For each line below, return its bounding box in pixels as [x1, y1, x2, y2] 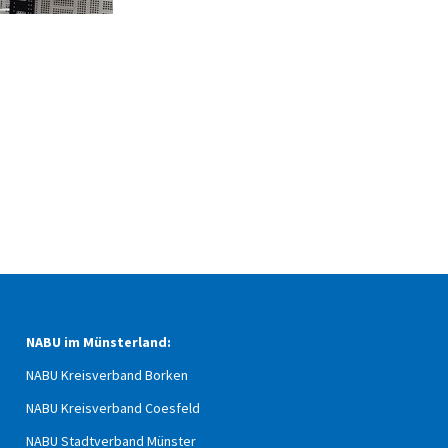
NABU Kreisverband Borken [26, 366, 188, 384]
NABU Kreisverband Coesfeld [26, 399, 200, 417]
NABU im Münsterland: [26, 333, 171, 351]
